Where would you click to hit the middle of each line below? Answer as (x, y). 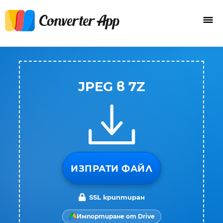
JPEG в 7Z (111, 87)
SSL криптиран (117, 197)
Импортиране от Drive (115, 216)
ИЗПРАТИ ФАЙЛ (111, 169)
